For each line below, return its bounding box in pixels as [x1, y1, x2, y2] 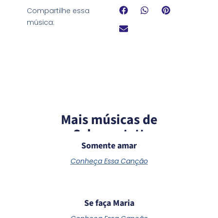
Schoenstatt [73, 124, 145, 144]
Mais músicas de [60, 109, 158, 129]
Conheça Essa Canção [70, 156, 148, 166]
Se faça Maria [84, 197, 134, 209]
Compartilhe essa [26, 6, 90, 16]
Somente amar [81, 139, 137, 152]
